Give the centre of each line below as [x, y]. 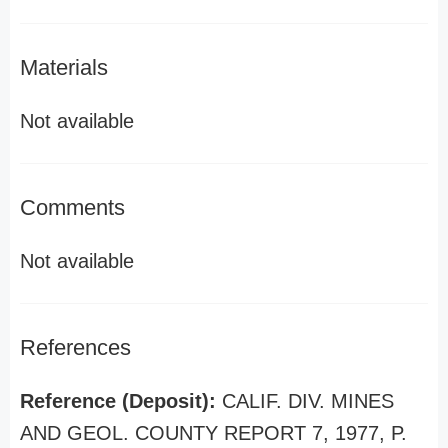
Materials [64, 67]
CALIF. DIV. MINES [308, 401]
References [75, 347]
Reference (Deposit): [121, 401]
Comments [72, 207]
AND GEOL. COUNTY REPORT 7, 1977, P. [213, 433]
